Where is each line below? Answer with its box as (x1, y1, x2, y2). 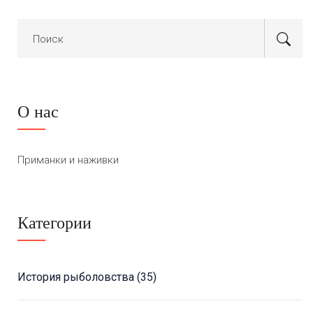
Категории (17, 212, 92, 233)
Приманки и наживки (17, 154, 119, 167)
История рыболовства (17, 270, 137, 284)
